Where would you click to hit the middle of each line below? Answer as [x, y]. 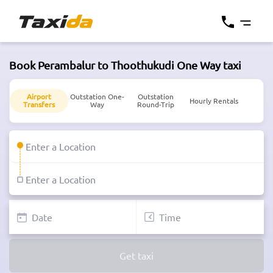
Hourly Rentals [214, 100]
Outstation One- [97, 97]
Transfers [39, 105]
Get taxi [136, 256]
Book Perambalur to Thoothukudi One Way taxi [125, 65]
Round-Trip [155, 105]
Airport [39, 97]
